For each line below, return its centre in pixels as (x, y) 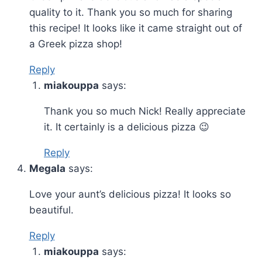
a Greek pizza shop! (75, 44)
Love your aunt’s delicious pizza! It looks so (130, 194)
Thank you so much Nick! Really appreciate (145, 111)
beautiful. (51, 210)
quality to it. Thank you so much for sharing (130, 12)
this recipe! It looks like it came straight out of (135, 28)
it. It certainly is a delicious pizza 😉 (127, 127)
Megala (47, 168)
